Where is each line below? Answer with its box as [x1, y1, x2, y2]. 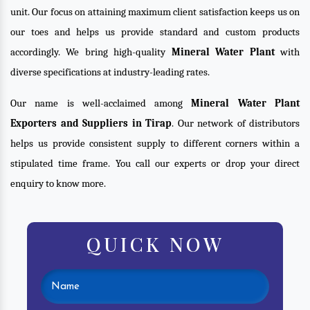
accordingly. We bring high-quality [10, 46, 172, 58]
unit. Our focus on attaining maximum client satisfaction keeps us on [10, 6, 300, 18]
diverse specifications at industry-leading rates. [10, 66, 210, 78]
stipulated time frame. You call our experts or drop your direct [10, 157, 300, 170]
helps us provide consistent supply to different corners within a [10, 137, 300, 149]
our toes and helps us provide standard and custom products [10, 26, 300, 38]
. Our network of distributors [172, 117, 300, 129]
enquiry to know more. [10, 177, 106, 190]
